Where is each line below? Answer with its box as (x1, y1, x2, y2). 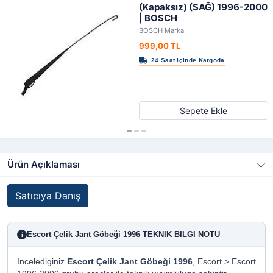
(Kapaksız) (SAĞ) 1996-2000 (139, 1, 268, 13)
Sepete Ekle (180, 105, 227, 116)
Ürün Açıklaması (7, 158, 80, 170)
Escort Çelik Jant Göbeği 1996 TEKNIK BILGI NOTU (27, 230, 220, 239)
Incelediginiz (17, 257, 67, 266)
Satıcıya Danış (15, 190, 80, 202)
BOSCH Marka (139, 26, 184, 35)
